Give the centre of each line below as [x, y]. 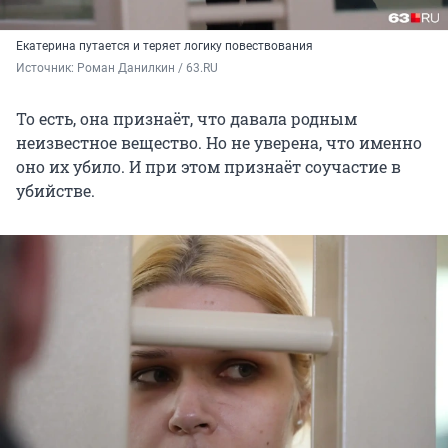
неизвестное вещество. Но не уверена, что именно [219, 142]
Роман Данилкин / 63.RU [147, 67]
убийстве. [55, 190]
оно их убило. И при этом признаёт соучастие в [208, 166]
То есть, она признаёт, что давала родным [186, 118]
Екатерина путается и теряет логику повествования [164, 45]
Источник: [46, 67]
